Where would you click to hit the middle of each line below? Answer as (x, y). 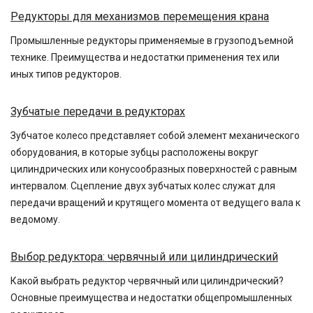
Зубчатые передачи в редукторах (98, 111)
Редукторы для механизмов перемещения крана (140, 16)
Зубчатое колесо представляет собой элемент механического (155, 136)
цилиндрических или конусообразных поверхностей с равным (154, 169)
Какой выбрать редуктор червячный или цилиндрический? (147, 281)
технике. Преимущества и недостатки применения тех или (145, 57)
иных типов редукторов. (66, 74)
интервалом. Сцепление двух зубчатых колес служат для (143, 186)
